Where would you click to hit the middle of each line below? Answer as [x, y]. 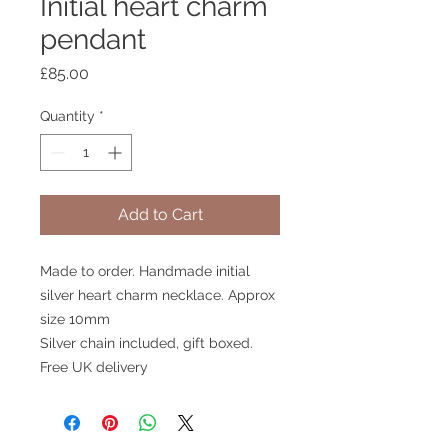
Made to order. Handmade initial [145, 270]
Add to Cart [160, 214]
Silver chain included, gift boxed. [146, 342]
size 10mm [75, 318]
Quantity [67, 115]
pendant [93, 39]
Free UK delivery [94, 366]
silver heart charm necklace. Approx [157, 294]
